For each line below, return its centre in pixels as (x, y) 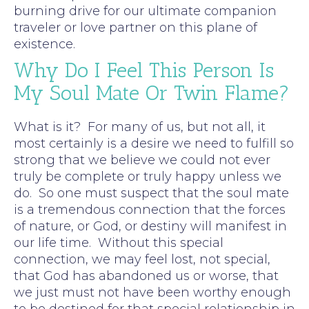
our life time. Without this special (119, 242)
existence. (44, 44)
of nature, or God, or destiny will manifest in (150, 226)
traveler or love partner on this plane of (136, 27)
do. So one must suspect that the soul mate (151, 193)
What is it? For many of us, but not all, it (140, 127)
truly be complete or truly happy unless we (148, 176)
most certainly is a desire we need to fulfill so (154, 143)
